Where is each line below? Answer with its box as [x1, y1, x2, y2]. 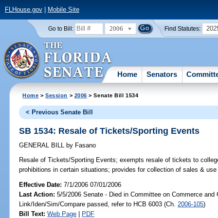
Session [45, 92, 68, 98]
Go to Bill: [48, 25, 73, 32]
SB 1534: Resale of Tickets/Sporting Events [19, 126, 200, 136]
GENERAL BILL [19, 142, 67, 149]
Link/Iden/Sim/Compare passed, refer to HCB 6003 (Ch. [19, 200, 178, 208]
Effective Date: [19, 181, 64, 188]
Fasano [73, 142, 96, 149]
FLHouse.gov [4, 6, 42, 14]
